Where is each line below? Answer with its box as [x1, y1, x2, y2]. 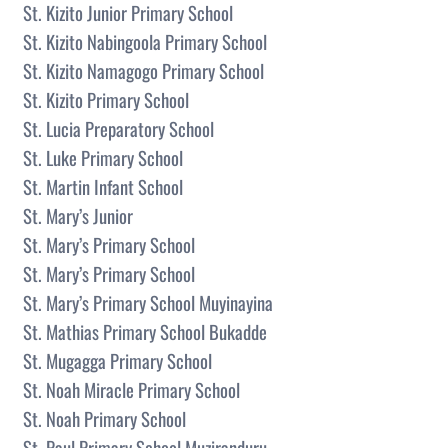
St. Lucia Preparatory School [23, 114, 214, 142]
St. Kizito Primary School [23, 85, 189, 113]
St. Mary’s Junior [23, 201, 133, 229]
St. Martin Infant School [23, 172, 183, 200]
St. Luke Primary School [23, 143, 183, 171]
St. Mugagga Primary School [23, 346, 212, 374]
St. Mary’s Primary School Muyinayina [23, 288, 273, 316]
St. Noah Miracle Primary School [23, 375, 240, 403]
